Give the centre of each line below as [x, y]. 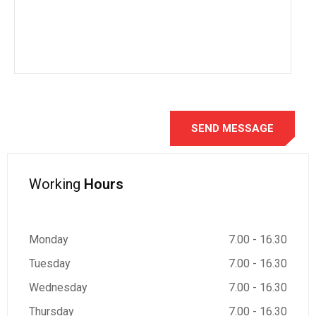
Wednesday [58, 287]
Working [55, 184]
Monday [49, 239]
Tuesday [50, 263]
